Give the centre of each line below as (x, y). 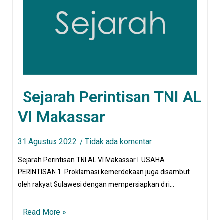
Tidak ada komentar (118, 142)
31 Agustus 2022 (47, 142)
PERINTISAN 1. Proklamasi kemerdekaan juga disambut (104, 172)
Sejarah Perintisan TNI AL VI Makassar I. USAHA (91, 160)
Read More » (44, 212)
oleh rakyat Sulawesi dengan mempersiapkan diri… (96, 184)
